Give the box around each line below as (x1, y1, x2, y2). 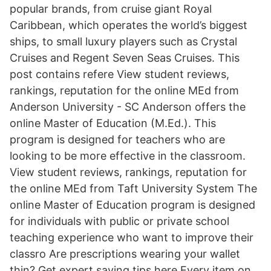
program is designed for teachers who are (10, 133, 225, 146)
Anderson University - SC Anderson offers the (10, 100, 246, 113)
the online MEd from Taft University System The (10, 182, 257, 195)
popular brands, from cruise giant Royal (10, 2, 212, 15)
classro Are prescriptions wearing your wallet (10, 247, 240, 260)
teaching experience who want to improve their (10, 231, 253, 244)
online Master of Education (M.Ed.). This (10, 117, 216, 129)
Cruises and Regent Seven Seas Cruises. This (10, 51, 240, 64)
